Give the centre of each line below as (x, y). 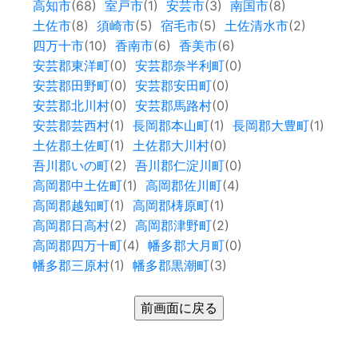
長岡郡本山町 (171, 126)
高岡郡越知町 (71, 206)
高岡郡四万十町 (77, 246)
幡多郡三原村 (71, 266)
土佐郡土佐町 (71, 146)
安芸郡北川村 (71, 106)
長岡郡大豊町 (270, 126)
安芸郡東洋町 (71, 66)
